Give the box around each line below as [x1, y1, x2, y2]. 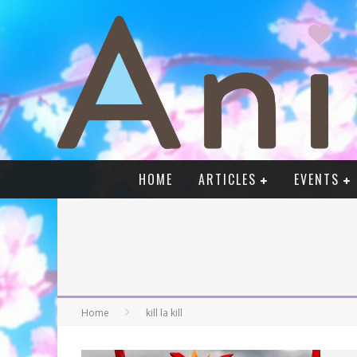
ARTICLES [198, 170, 257, 190]
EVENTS [294, 170, 339, 190]
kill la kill [146, 306, 182, 320]
